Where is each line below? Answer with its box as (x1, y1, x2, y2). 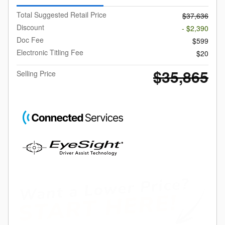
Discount (17, 22, 44, 33)
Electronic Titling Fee (17, 47, 83, 58)
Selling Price (17, 68, 56, 79)
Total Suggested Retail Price (17, 10, 106, 20)
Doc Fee (17, 35, 44, 45)
